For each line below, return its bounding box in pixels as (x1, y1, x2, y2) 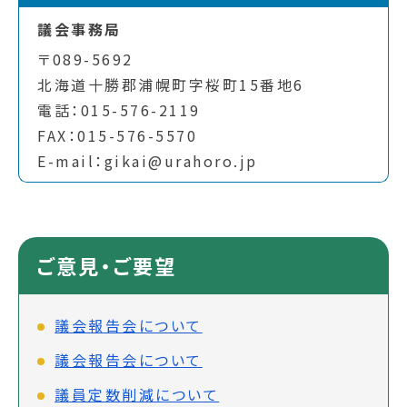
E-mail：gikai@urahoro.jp (37, 149, 258, 172)
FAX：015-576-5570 (37, 124, 197, 146)
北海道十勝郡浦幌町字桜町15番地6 (37, 73, 304, 95)
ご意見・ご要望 (36, 251, 177, 281)
